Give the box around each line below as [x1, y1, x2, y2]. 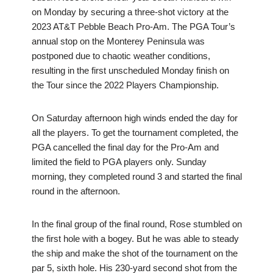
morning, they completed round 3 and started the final [31, 171, 242, 182]
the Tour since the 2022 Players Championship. [31, 80, 219, 91]
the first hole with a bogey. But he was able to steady [31, 233, 239, 244]
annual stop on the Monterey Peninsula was [31, 36, 205, 47]
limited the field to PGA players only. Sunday [31, 157, 207, 168]
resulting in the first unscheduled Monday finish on [31, 65, 229, 76]
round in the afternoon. [31, 186, 120, 197]
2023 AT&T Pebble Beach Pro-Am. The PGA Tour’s [31, 21, 235, 32]
